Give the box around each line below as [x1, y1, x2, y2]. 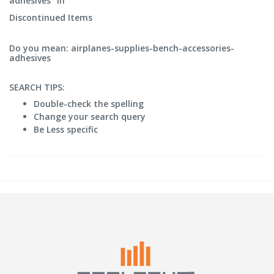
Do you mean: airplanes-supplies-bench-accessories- [9, 42, 234, 54]
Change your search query [34, 111, 146, 122]
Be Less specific [34, 124, 98, 135]
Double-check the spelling [34, 98, 144, 109]
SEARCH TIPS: [9, 81, 65, 93]
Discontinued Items [9, 12, 92, 23]
